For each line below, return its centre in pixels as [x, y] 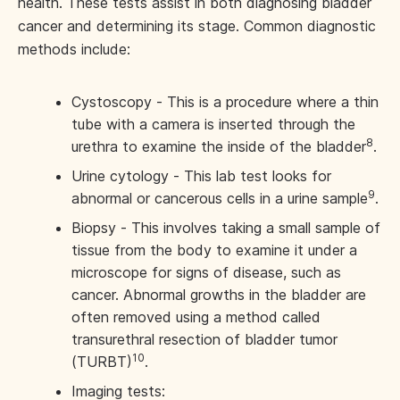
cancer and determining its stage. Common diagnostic [197, 26]
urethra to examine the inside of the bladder [219, 146]
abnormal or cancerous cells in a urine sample [220, 198]
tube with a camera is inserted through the [213, 124]
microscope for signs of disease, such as [206, 272]
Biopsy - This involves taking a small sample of [226, 228]
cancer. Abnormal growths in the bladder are [219, 295]
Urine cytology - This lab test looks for [201, 176]
